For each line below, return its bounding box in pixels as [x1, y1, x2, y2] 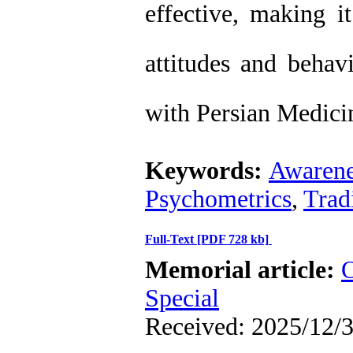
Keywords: [145, 157, 269, 184]
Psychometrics [145, 185, 292, 213]
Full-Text [145, 232, 197, 246]
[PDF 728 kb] [197, 232, 269, 246]
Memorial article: [145, 256, 341, 284]
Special [145, 284, 219, 312]
